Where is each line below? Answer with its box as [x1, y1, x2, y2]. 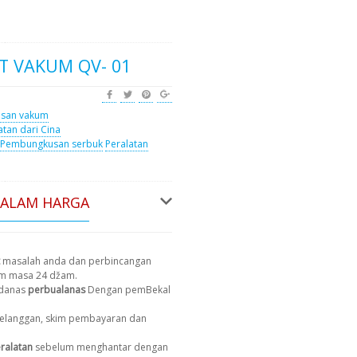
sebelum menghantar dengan [35, 339, 168, 354]
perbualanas [28, 282, 88, 296]
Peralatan [105, 136, 148, 151]
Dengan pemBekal [88, 282, 171, 296]
